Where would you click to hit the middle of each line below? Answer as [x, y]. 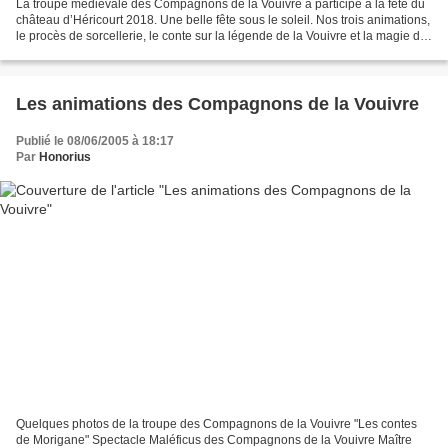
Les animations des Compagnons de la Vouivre [217, 103]
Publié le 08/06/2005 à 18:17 [95, 140]
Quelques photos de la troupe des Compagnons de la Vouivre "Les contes [216, 424]
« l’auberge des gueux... [81, 51]
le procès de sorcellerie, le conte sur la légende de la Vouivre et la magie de [221, 35]
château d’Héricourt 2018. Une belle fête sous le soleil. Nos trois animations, [223, 19]
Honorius [65, 156]
